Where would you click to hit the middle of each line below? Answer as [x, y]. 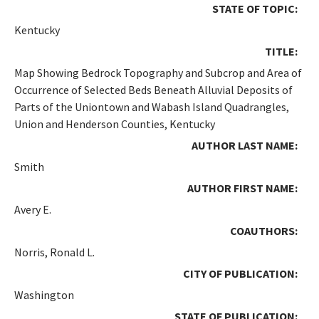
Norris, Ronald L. [54, 252]
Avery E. [33, 209]
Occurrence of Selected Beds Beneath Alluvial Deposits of [153, 89]
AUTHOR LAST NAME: [245, 145]
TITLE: [281, 51]
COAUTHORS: [264, 230]
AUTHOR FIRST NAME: [242, 188]
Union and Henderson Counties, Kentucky [115, 124]
